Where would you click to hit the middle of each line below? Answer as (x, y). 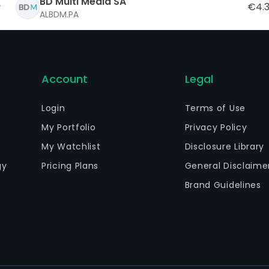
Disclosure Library (225, 147)
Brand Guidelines (223, 185)
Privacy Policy (216, 127)
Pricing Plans (70, 166)
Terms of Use (215, 108)
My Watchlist (71, 147)
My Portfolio (69, 127)
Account (65, 79)
